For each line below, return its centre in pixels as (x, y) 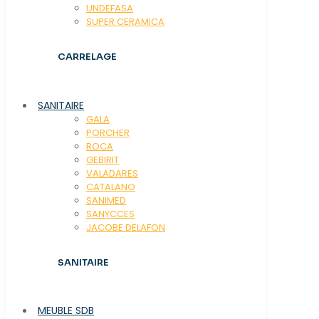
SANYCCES (110, 214)
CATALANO (111, 187)
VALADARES (112, 173)
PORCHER (108, 132)
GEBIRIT (103, 159)
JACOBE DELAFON (126, 227)
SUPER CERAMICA (125, 22)
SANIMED (106, 200)
